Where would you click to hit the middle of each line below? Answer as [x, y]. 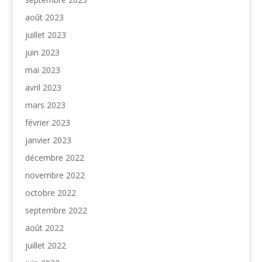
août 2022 [44, 227]
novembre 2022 [55, 175]
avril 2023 [43, 87]
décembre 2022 [54, 157]
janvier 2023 [48, 140]
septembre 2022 [56, 210]
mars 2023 [45, 105]
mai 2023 [42, 70]
